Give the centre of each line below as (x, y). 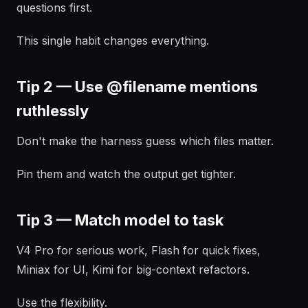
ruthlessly (53, 111)
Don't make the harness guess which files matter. (145, 141)
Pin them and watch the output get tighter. (126, 174)
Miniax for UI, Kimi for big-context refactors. (133, 269)
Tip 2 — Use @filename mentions (137, 87)
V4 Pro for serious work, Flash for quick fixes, (139, 250)
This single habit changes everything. (113, 41)
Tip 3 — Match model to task (120, 220)
